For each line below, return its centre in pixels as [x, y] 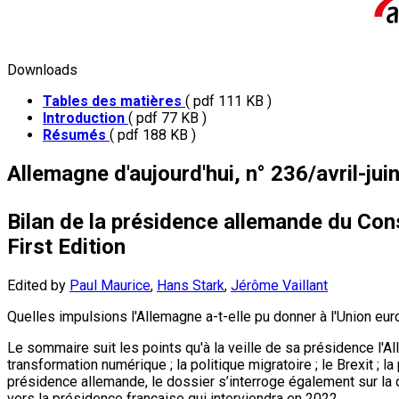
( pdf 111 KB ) [228, 101]
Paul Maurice [110, 285]
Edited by [38, 285]
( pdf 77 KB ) [167, 118]
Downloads [42, 70]
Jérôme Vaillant [279, 285]
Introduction [85, 118]
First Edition [66, 246]
